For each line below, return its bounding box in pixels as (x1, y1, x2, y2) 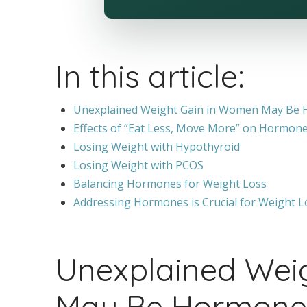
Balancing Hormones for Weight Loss (73, 176, 267, 192)
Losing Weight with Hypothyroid (73, 139, 241, 155)
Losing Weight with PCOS (73, 158, 204, 173)
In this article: (55, 56, 245, 96)
